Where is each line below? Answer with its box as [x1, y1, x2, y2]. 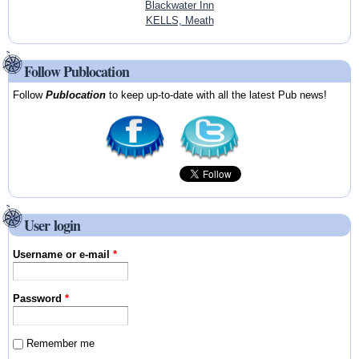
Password [13, 292, 66, 305]
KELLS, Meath [145, 14, 214, 26]
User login [24, 214, 80, 236]
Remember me [26, 337, 95, 349]
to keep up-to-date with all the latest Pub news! [106, 89, 328, 102]
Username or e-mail [13, 248, 114, 260]
